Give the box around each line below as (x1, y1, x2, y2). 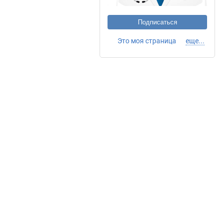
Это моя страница (117, 37, 176, 45)
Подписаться (137, 18, 177, 26)
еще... (186, 37, 205, 45)
